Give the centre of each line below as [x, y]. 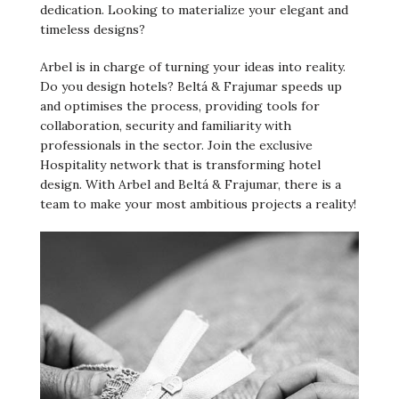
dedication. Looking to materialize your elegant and [194, 10]
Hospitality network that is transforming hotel [180, 165]
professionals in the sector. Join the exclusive [176, 146]
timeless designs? [93, 30]
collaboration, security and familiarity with [166, 126]
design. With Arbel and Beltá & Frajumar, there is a [191, 185]
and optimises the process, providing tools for [180, 106]
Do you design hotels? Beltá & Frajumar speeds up [191, 87]
